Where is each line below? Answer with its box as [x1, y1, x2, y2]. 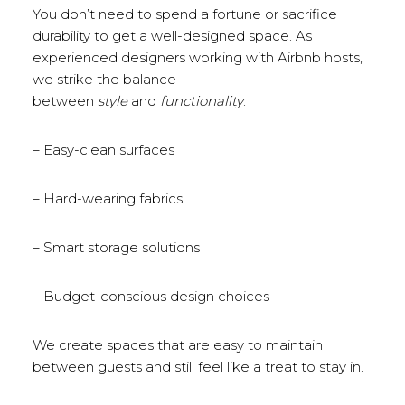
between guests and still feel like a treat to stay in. [32, 358, 363, 375]
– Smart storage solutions [32, 239, 200, 256]
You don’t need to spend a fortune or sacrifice [32, 5, 337, 23]
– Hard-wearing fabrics [32, 190, 183, 207]
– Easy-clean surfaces [32, 141, 174, 158]
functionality [159, 92, 243, 109]
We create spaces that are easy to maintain [32, 336, 323, 353]
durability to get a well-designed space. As [32, 27, 312, 44]
